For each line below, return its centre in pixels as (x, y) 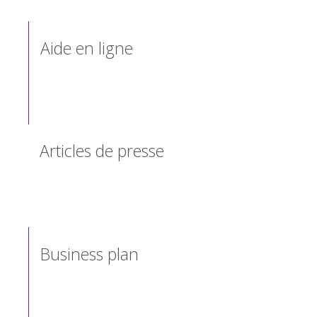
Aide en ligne (87, 48)
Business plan (90, 254)
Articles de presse (102, 151)
